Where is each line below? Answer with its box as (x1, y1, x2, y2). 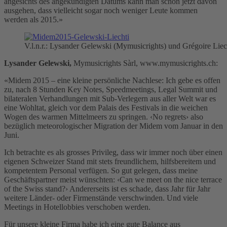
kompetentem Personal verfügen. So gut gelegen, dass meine (4, 166, 198, 175)
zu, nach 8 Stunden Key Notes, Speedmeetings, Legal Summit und (4, 85, 217, 94)
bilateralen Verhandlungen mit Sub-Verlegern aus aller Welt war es (4, 94, 216, 103)
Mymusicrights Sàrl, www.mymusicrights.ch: (71, 58, 218, 67)
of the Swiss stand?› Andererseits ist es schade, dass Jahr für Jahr (4, 184, 210, 193)
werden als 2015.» (4, 15, 63, 24)
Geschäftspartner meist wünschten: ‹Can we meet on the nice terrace (4, 175, 222, 184)
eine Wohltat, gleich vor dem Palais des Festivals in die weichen (4, 103, 208, 112)
